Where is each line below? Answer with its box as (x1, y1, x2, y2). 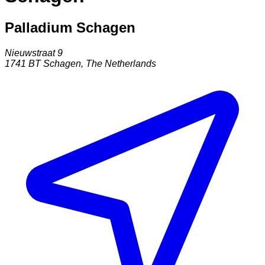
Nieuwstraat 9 (5, 48, 63, 59)
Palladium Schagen (5, 20, 135, 36)
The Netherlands (86, 59, 156, 69)
